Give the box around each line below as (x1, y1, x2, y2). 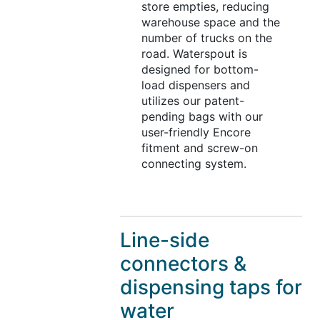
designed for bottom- (141, 62, 259, 77)
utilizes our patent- (141, 94, 244, 109)
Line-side (119, 228, 209, 253)
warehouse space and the (141, 15, 280, 30)
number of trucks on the (141, 31, 272, 46)
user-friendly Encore (141, 125, 251, 140)
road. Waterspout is (141, 46, 247, 61)
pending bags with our (141, 109, 263, 124)
